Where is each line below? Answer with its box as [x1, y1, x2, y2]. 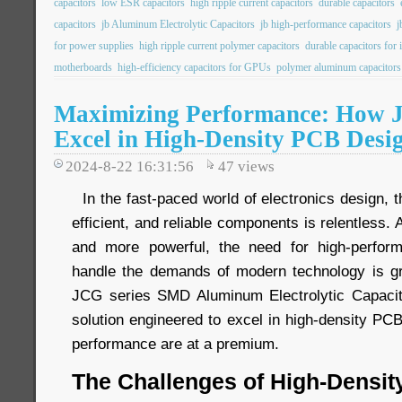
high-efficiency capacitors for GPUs [118, 61, 271, 74]
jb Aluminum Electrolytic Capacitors [101, 18, 255, 31]
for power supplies [54, 39, 134, 53]
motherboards [54, 61, 112, 74]
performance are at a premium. [72, 335, 279, 354]
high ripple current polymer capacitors [139, 39, 300, 53]
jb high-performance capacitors [260, 18, 391, 31]
